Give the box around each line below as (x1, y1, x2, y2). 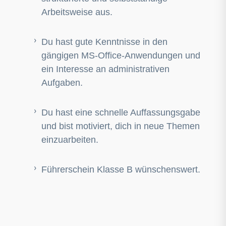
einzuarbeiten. (41, 135, 98, 145)
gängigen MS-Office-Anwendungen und (41, 50, 200, 61)
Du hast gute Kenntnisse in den (41, 37, 167, 47)
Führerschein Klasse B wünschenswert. (41, 164, 200, 175)
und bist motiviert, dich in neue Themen (41, 121, 200, 131)
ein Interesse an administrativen (41, 64, 169, 74)
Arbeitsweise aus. (41, 7, 112, 17)
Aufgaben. (41, 78, 83, 88)
